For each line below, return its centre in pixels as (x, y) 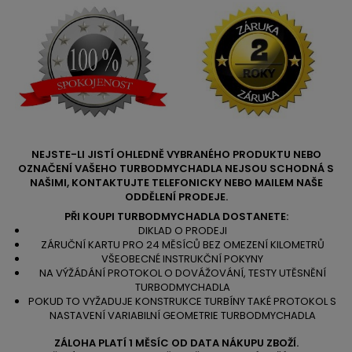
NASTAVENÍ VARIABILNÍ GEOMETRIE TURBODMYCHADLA (182, 315)
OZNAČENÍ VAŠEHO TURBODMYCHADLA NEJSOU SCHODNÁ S (176, 169)
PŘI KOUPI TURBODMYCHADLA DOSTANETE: (176, 216)
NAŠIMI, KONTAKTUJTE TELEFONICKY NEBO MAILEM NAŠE (176, 183)
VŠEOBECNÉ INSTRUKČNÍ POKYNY (182, 259)
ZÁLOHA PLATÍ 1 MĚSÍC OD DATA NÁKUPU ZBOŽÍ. (176, 343)
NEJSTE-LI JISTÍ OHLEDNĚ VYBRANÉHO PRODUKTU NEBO (176, 154)
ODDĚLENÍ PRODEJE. (176, 197)
